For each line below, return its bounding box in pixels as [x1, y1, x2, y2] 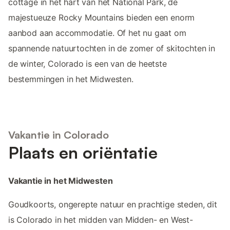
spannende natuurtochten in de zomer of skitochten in [8, 43, 215, 53]
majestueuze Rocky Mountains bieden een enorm [8, 12, 195, 23]
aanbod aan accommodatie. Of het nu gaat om [8, 27, 186, 38]
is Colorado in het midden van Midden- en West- [8, 215, 193, 225]
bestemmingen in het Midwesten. [8, 73, 133, 84]
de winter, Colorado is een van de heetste [8, 58, 167, 69]
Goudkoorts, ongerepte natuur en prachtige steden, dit [8, 199, 217, 210]
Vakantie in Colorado [8, 128, 109, 142]
